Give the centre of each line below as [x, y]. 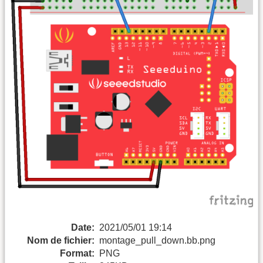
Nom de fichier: [61, 240]
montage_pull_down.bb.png [157, 240]
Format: [77, 253]
